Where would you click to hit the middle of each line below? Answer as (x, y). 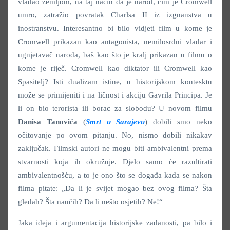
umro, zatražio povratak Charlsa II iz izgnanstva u (115, 15)
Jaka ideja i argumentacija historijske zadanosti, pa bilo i (115, 223)
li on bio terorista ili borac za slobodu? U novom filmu (115, 108)
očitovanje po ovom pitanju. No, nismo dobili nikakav (115, 135)
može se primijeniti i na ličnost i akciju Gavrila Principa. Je (115, 95)
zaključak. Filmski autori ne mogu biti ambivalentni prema (115, 148)
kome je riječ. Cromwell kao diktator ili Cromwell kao (115, 68)
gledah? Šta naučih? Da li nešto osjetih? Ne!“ (90, 202)
